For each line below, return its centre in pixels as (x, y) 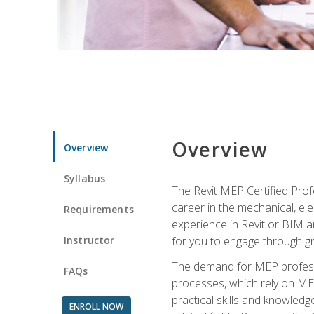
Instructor (89, 240)
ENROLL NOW (96, 306)
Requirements (99, 209)
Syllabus (85, 178)
